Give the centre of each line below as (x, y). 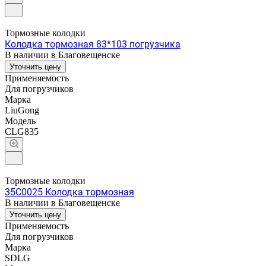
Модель (20, 121)
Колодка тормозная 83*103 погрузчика (93, 44)
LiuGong (22, 110)
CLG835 (22, 131)
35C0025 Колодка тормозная (69, 192)
